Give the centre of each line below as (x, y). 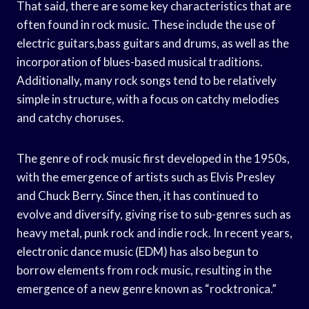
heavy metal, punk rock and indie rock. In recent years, (154, 232)
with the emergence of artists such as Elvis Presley (146, 177)
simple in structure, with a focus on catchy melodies (148, 99)
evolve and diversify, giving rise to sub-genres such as (154, 214)
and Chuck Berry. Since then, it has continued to (138, 195)
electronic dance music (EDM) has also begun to (138, 251)
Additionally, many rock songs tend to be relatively (147, 80)
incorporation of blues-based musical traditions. (140, 61)
